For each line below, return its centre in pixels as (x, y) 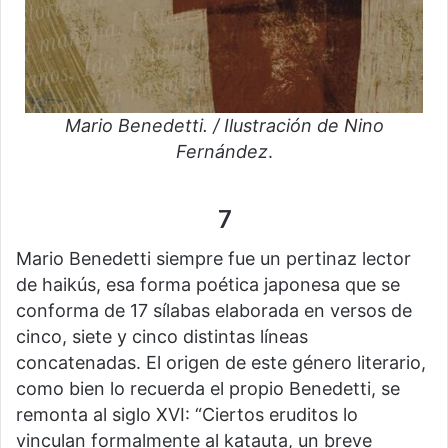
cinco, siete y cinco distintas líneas (162, 337)
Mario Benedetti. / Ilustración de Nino (224, 125)
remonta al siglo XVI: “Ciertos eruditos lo (187, 415)
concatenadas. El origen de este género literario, (221, 363)
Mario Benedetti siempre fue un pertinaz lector (213, 259)
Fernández (221, 151)
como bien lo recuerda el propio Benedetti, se (208, 389)
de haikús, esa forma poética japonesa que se (208, 285)
